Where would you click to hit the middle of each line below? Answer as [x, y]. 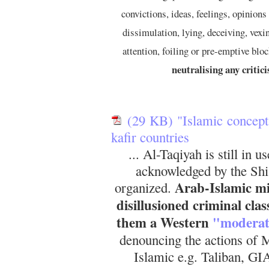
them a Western [162, 222]
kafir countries [150, 137]
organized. [145, 187]
